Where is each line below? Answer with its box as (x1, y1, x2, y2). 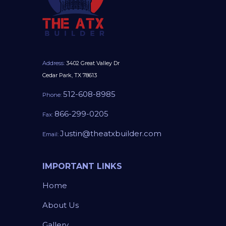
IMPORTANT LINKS (42, 161, 122, 172)
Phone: (42, 91, 62, 99)
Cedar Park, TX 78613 (42, 72, 97, 79)
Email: (42, 131, 59, 138)
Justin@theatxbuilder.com (60, 129, 161, 139)
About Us (42, 200, 79, 210)
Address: (42, 60, 65, 67)
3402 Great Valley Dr (65, 60, 120, 67)
